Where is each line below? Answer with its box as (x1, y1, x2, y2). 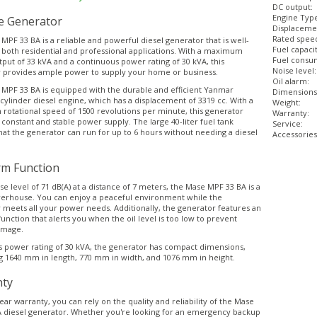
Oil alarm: (272, 75, 310, 86)
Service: (272, 117, 304, 129)
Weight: (272, 96, 301, 108)
